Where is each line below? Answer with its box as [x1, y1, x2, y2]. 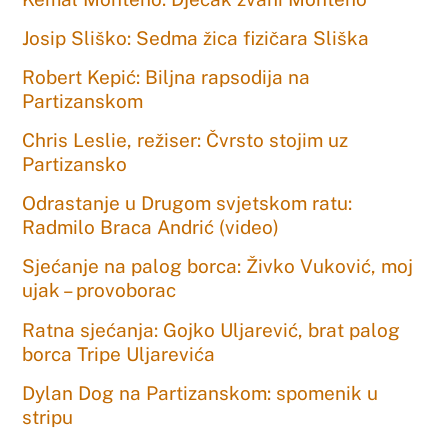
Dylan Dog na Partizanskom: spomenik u [22, 381, 379, 404]
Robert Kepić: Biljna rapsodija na [22, 65, 311, 88]
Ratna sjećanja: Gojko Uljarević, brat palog [22, 318, 401, 341]
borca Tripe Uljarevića [22, 342, 216, 365]
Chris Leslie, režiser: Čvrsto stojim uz [22, 129, 349, 152]
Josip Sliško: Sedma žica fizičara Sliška [22, 26, 370, 49]
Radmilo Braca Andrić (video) [22, 216, 280, 239]
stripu [22, 405, 74, 428]
